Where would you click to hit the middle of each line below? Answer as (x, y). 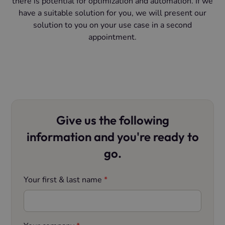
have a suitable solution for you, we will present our (113, 13)
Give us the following (113, 120)
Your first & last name (64, 180)
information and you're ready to (113, 137)
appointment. (113, 37)
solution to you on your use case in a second (113, 25)
